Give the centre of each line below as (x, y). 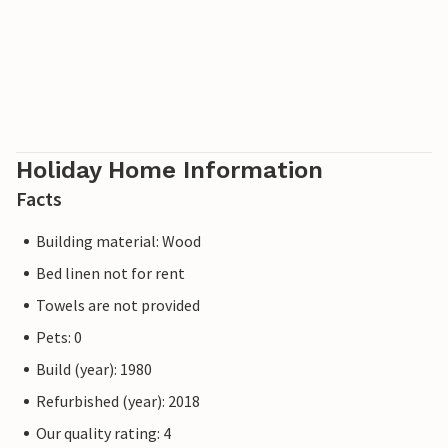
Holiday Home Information (169, 170)
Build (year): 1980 (94, 369)
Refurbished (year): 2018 (118, 401)
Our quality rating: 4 (103, 433)
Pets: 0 (59, 337)
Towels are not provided (118, 305)
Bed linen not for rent (110, 273)
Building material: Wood (118, 241)
